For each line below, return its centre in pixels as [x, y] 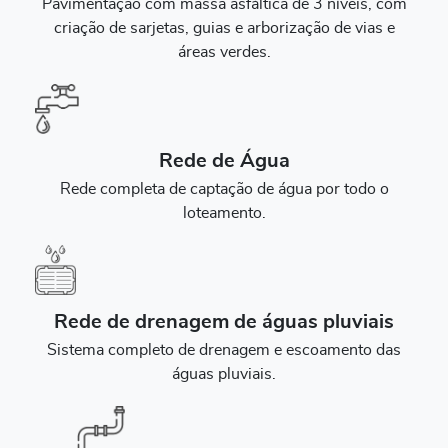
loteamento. [224, 213]
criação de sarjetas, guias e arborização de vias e [224, 28]
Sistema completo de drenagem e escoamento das [224, 350]
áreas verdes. [224, 52]
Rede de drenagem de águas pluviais [224, 322]
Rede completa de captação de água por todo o [224, 189]
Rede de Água [224, 161]
